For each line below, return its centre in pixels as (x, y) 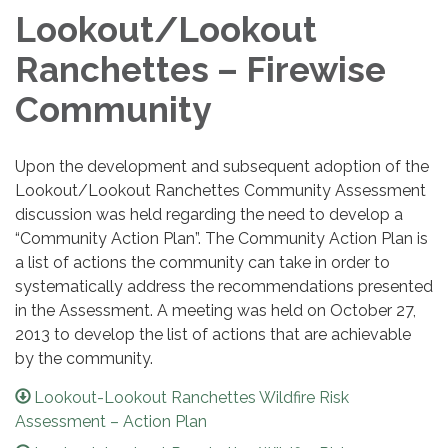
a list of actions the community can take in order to (202, 263)
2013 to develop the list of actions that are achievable (213, 335)
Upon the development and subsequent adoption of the (222, 167)
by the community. (84, 359)
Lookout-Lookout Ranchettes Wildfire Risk (192, 398)
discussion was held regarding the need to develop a (209, 215)
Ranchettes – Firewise (200, 70)
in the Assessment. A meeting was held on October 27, (215, 311)
